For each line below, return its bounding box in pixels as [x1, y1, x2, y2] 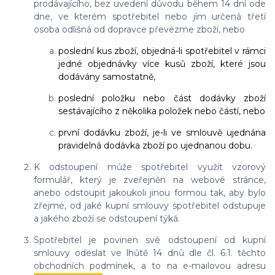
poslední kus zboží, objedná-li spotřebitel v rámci [58, 45, 266, 57]
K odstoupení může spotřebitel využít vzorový [34, 161, 266, 173]
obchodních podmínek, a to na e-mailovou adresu [34, 260, 266, 272]
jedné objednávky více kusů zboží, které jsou [58, 58, 266, 70]
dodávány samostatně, [58, 71, 155, 83]
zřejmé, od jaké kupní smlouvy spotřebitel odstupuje [34, 200, 266, 212]
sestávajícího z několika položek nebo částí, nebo [58, 106, 265, 117]
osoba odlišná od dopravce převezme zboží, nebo [34, 24, 245, 36]
